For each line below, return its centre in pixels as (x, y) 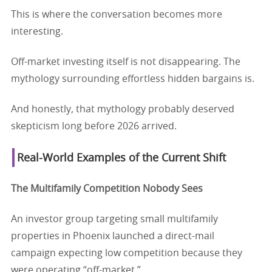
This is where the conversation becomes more (117, 14)
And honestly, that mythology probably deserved (123, 109)
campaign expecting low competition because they (127, 253)
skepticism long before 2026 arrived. (94, 126)
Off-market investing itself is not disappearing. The (126, 62)
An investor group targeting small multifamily (114, 219)
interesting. (37, 31)
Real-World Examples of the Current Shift (121, 158)
